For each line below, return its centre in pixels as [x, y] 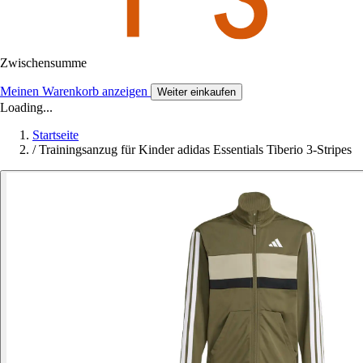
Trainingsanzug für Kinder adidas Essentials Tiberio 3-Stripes [195, 149]
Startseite [56, 135]
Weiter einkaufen [196, 92]
